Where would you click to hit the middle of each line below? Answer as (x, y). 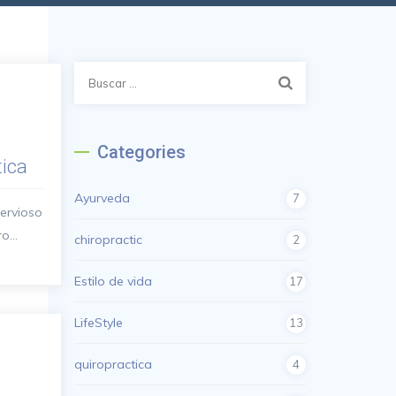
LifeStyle (98, 323)
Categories (141, 152)
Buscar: (96, 72)
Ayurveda (102, 198)
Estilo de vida (113, 281)
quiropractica (113, 364)
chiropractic (108, 240)
